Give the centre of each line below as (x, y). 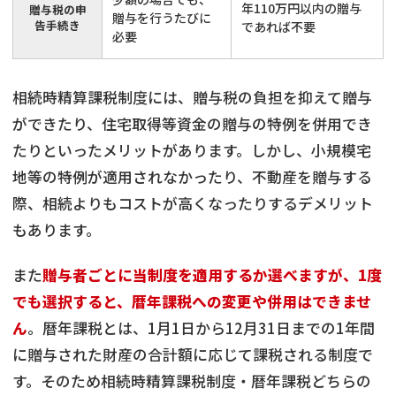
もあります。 (57, 229)
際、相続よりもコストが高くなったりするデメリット (193, 203)
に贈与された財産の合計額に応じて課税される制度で (193, 354)
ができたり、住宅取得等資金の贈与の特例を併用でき (192, 123)
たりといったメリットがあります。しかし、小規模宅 (192, 150)
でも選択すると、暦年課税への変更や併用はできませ (192, 301)
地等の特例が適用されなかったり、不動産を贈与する (192, 176)
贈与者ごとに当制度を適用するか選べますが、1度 (212, 274)
